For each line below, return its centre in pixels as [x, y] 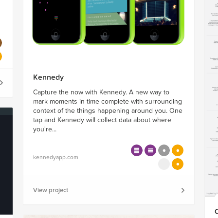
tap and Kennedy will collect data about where [102, 120]
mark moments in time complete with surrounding [107, 102]
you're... [45, 129]
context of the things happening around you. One [108, 111]
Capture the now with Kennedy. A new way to [101, 92]
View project [50, 191]
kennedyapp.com [55, 157]
